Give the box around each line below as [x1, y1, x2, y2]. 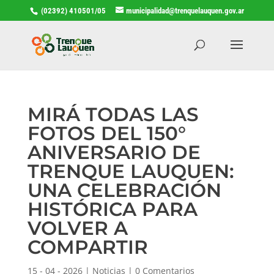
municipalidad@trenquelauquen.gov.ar [125, 6, 244, 15]
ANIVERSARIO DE [27, 140, 201, 164]
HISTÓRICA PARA [27, 197, 198, 221]
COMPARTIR [27, 235, 148, 259]
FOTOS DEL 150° [27, 121, 186, 145]
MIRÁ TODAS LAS [27, 102, 199, 126]
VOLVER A [27, 216, 128, 240]
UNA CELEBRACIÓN [27, 178, 221, 202]
